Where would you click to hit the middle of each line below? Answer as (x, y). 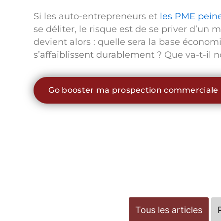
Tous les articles (168, 210)
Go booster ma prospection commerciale (133, 90)
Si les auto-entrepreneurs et (97, 16)
